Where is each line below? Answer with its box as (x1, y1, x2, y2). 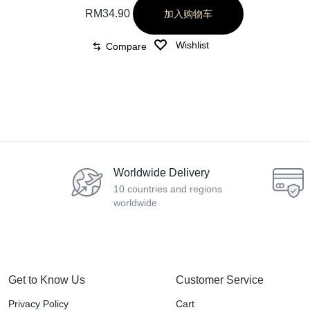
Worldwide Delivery (113, 167, 210, 179)
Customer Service (175, 274, 264, 286)
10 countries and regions (113, 183, 222, 195)
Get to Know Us (8, 274, 85, 286)
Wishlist (175, 39, 209, 51)
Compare (105, 41, 147, 52)
